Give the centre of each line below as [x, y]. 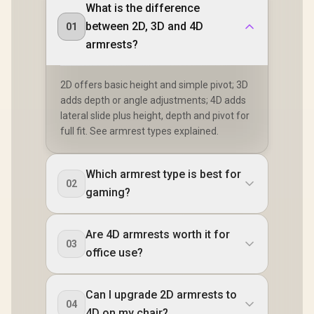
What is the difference [143, 8]
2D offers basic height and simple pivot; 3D [154, 85]
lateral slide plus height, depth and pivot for [155, 116]
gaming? [108, 192]
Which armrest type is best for [163, 174]
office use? [114, 253]
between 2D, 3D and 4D [144, 26]
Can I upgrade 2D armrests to [161, 295]
